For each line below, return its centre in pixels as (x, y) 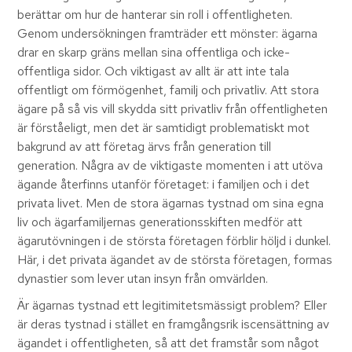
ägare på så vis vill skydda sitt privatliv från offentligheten (173, 109)
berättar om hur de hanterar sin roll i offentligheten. (155, 15)
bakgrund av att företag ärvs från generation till (145, 147)
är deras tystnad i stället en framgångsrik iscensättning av (174, 324)
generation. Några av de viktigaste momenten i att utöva (170, 166)
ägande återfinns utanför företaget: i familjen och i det (164, 185)
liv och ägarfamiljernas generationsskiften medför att (160, 222)
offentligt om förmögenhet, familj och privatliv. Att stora (169, 90)
